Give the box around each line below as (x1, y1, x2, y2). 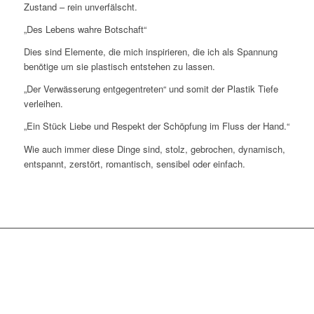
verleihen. (23, 97, 63, 111)
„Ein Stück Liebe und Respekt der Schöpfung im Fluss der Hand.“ (23, 119, 289, 133)
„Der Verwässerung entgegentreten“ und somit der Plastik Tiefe (23, 82, 278, 96)
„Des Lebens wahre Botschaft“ (23, 22, 146, 36)
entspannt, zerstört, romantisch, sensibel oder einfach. (23, 156, 245, 170)
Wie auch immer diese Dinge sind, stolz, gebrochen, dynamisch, (23, 142, 285, 156)
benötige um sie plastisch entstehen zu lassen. (23, 60, 215, 74)
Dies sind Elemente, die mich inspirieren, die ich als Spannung (23, 45, 278, 59)
